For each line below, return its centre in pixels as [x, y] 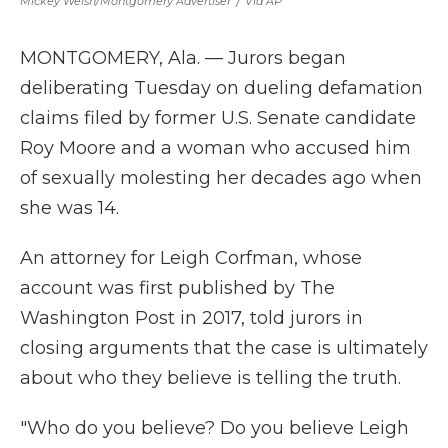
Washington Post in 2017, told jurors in [191, 318]
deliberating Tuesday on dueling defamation [221, 88]
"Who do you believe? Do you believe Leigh [214, 428]
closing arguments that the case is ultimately [224, 348]
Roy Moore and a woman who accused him [215, 148]
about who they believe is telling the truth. [210, 378]
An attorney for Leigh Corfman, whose [191, 258]
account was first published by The [177, 288]
